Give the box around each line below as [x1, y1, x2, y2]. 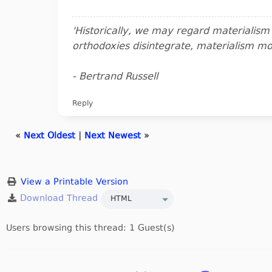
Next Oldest [24, 130, 75, 143]
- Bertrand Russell [72, 70, 158, 84]
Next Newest [84, 130, 141, 143]
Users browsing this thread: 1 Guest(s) [6, 222, 175, 235]
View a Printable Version [21, 176, 128, 189]
